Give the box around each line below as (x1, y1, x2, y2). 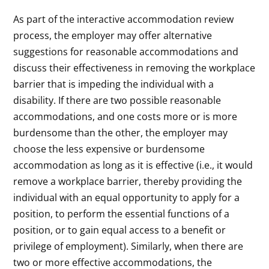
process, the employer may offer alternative (13, 28, 213, 42)
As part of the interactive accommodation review (13, 12, 234, 26)
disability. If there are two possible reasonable (13, 93, 222, 107)
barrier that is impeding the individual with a (13, 77, 214, 91)
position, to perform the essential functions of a (13, 207, 230, 220)
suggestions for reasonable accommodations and (13, 44, 239, 58)
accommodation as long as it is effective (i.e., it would (13, 158, 253, 172)
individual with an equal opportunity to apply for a (13, 190, 240, 204)
